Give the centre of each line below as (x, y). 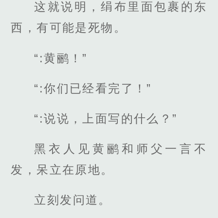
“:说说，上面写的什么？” (106, 119)
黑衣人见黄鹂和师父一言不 (121, 149)
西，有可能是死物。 (69, 28)
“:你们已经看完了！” (93, 88)
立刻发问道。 (73, 200)
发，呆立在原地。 (62, 170)
